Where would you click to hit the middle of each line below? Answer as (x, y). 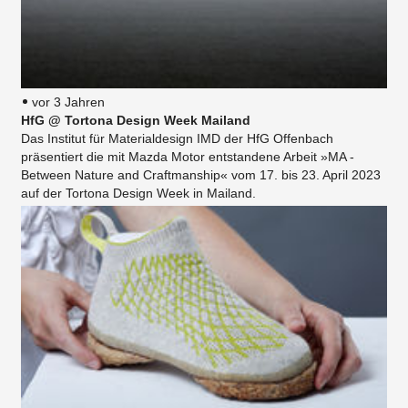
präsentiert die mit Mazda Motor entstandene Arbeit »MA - (188, 157)
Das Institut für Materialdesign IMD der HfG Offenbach (177, 139)
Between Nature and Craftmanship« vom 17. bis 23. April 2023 (201, 175)
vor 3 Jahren (68, 102)
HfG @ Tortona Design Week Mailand (136, 121)
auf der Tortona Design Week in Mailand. (138, 194)
